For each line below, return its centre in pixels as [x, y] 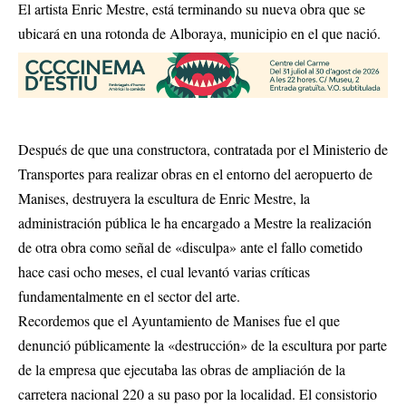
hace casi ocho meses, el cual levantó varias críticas [166, 272]
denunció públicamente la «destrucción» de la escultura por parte [203, 345]
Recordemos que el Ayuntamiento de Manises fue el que [179, 321]
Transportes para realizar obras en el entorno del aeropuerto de [195, 174]
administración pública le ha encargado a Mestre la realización [195, 223]
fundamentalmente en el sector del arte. [129, 296]
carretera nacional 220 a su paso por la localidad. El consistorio [198, 394]
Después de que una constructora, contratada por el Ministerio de [203, 150]
